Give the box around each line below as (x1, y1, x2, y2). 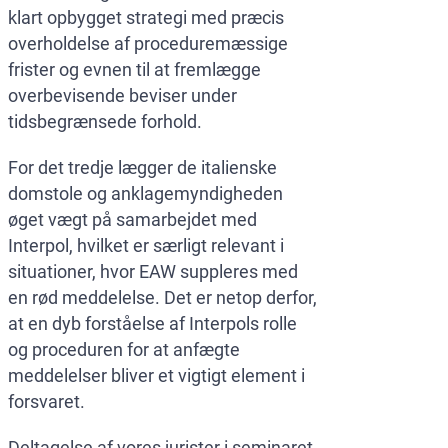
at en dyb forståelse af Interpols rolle (8, 313, 297, 335)
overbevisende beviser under (8, 85, 237, 107)
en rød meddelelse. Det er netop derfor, (8, 287, 317, 309)
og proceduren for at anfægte (8, 339, 240, 361)
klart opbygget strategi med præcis (8, 7, 284, 29)
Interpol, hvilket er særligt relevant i (8, 235, 284, 257)
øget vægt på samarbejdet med (8, 209, 257, 231)
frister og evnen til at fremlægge (8, 59, 261, 81)
